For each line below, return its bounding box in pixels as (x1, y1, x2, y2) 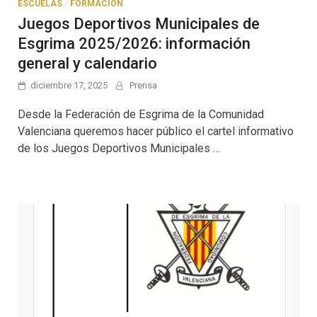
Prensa (129, 79, 157, 91)
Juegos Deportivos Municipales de (18, 14, 260, 33)
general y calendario (18, 54, 157, 72)
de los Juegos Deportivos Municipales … (18, 141, 220, 155)
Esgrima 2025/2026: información (18, 34, 250, 52)
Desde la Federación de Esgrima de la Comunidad (18, 107, 264, 121)
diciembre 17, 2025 (30, 79, 108, 91)
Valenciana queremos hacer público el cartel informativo (18, 124, 294, 138)
